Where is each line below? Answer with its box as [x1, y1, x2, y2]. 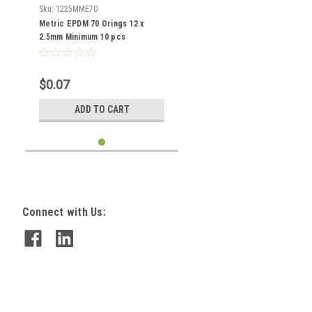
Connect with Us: [22, 205, 106, 219]
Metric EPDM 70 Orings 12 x [39, 19, 144, 29]
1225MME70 [56, 4, 97, 14]
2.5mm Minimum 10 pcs [39, 32, 125, 42]
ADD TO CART [74, 104, 130, 115]
